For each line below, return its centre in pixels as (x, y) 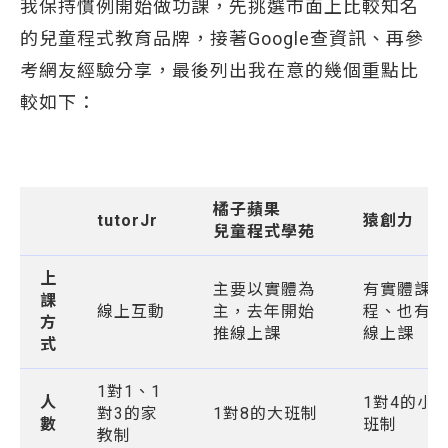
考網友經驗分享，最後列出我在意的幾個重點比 (219, 70)
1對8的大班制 (265, 413)
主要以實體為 (264, 289)
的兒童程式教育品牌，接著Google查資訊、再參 (222, 38)
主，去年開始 (264, 311)
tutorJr (127, 220)
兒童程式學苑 (264, 231)
